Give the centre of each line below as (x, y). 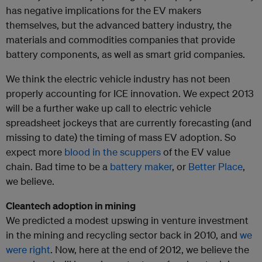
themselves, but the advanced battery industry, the (119, 25)
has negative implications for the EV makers (104, 10)
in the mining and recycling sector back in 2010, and (123, 235)
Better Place (216, 166)
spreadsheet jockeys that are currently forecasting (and (129, 123)
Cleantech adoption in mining (71, 206)
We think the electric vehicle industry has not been (118, 79)
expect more (35, 152)
